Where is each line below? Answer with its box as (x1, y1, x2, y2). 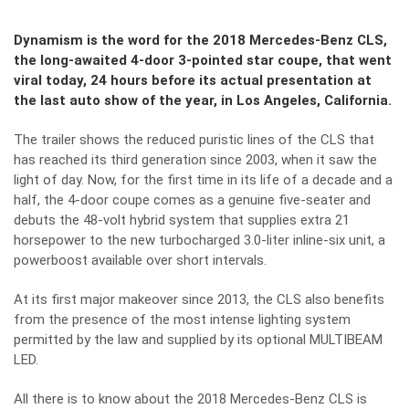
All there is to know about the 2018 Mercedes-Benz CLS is (14, 391, 367, 407)
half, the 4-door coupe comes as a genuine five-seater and (14, 192, 371, 208)
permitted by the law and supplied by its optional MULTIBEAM (14, 331, 383, 348)
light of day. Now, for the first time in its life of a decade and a (14, 172, 393, 188)
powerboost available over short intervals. (14, 252, 267, 268)
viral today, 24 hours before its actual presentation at (14, 72, 372, 89)
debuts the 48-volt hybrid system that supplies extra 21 (14, 212, 350, 228)
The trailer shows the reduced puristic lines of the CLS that (14, 131, 374, 148)
